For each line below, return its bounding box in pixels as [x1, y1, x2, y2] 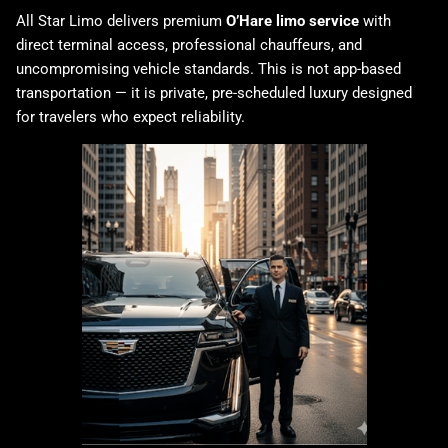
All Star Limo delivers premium [16, 12, 226, 31]
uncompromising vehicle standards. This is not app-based [16, 60, 401, 79]
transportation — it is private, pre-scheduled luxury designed [16, 84, 412, 103]
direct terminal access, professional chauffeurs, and [16, 36, 362, 55]
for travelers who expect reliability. [16, 108, 245, 127]
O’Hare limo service [226, 12, 359, 31]
